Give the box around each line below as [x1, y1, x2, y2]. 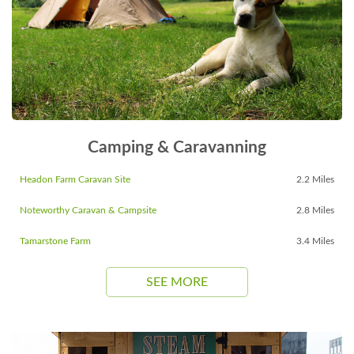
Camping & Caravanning [88, 138, 266, 156]
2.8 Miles [296, 205, 334, 215]
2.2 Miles [296, 174, 334, 184]
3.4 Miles [296, 235, 334, 246]
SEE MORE [146, 275, 208, 288]
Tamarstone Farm [20, 235, 91, 246]
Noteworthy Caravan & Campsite [20, 205, 156, 215]
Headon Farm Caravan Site [20, 174, 130, 184]
